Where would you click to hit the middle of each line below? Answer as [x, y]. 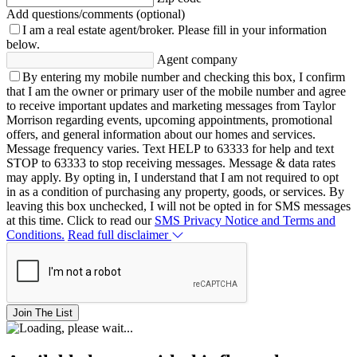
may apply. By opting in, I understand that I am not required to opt [173, 177]
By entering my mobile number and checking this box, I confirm [184, 76]
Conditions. [35, 234]
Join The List [43, 312]
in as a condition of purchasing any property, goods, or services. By [175, 191]
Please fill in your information [252, 29]
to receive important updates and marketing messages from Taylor [171, 105]
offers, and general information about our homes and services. [161, 134]
